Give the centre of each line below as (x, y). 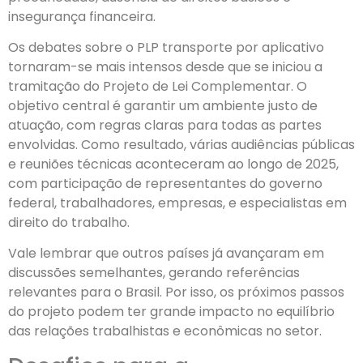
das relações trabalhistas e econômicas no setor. (165, 331)
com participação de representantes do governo (165, 184)
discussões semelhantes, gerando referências (154, 273)
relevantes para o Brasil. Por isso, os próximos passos (176, 293)
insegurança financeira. (82, 16)
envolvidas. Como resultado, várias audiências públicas (181, 145)
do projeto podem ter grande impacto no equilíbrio (171, 312)
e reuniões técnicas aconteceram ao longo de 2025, (173, 164)
